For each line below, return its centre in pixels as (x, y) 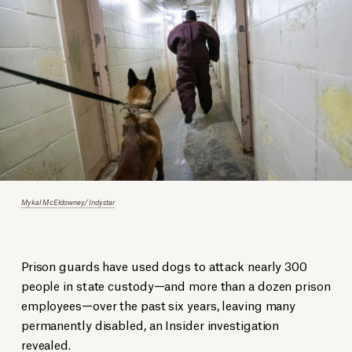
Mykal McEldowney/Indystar (68, 202)
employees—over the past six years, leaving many (158, 305)
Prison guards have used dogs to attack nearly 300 (164, 266)
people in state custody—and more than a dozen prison (176, 285)
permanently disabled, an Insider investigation (150, 324)
